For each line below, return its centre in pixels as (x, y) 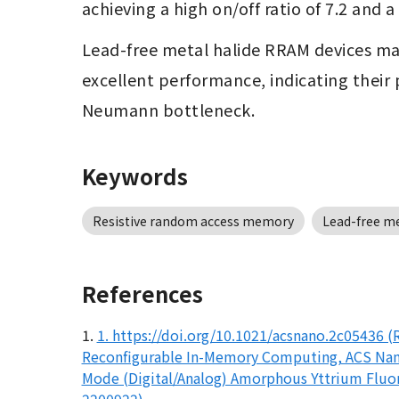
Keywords (134, 176)
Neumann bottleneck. (168, 110)
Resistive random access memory (193, 221)
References (142, 294)
